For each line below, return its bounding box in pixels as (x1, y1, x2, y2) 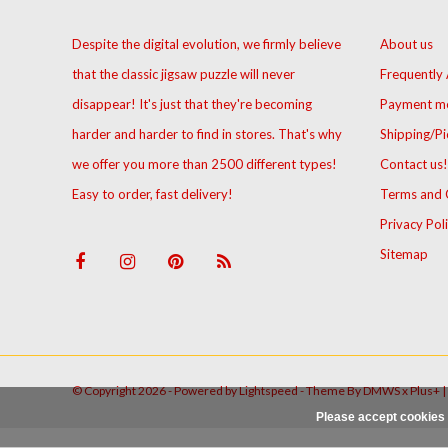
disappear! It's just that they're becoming (72, 96, 312, 113)
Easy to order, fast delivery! (72, 186, 233, 203)
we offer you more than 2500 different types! (72, 156, 337, 173)
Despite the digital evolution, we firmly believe (72, 36, 341, 53)
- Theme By (298, 383, 363, 399)
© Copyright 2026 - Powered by (72, 383, 239, 399)
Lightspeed (239, 383, 298, 399)
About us (379, 36, 433, 53)
